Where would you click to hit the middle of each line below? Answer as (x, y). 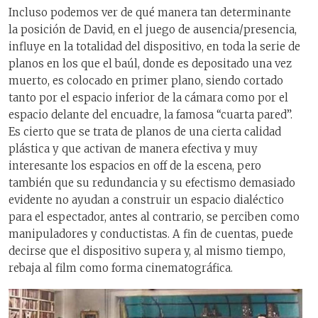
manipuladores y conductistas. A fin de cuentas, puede (151, 234)
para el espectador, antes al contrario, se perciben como (154, 217)
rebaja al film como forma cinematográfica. (121, 268)
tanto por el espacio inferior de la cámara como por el (148, 98)
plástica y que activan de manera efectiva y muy (133, 149)
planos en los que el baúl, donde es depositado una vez (150, 64)
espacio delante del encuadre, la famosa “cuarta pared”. (150, 115)
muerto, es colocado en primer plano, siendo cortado (146, 81)
